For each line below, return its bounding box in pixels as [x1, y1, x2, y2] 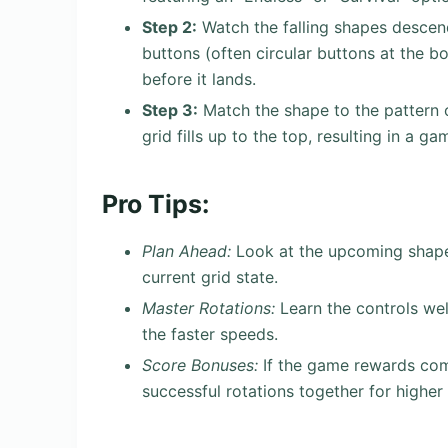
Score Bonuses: [142, 354, 258, 375]
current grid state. [142, 267, 278, 288]
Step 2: [142, 16, 197, 37]
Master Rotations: [142, 297, 275, 318]
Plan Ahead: [142, 241, 231, 262]
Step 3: [142, 99, 198, 120]
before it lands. [142, 68, 256, 89]
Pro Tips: [102, 189, 209, 220]
